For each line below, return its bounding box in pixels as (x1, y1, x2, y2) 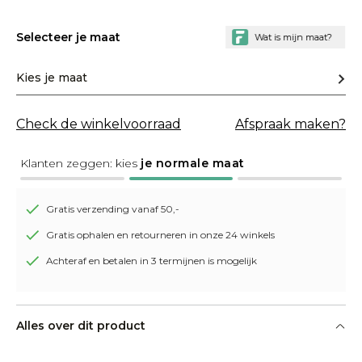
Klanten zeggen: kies (20, 156, 141, 170)
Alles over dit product (16, 318, 145, 333)
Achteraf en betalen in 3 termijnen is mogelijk (46, 255, 257, 267)
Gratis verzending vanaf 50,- (46, 203, 179, 215)
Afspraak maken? (235, 116, 346, 132)
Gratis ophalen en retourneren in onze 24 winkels (46, 229, 275, 241)
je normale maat (141, 156, 245, 170)
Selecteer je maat (16, 30, 120, 44)
